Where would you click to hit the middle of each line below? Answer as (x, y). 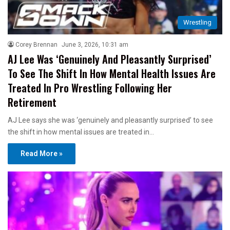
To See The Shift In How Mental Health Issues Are (112, 73)
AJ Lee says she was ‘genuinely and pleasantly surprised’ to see (110, 120)
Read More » (42, 153)
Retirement (32, 102)
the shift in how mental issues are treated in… (81, 132)
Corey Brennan (36, 44)
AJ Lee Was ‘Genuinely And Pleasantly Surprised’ (110, 59)
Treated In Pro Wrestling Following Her (90, 88)
